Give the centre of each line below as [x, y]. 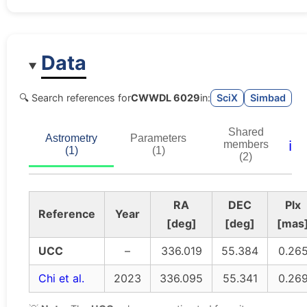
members [246, 145]
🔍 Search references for [75, 98]
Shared [246, 132]
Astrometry [71, 138]
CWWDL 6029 [165, 98]
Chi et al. [61, 279]
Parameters [158, 138]
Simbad [268, 98]
